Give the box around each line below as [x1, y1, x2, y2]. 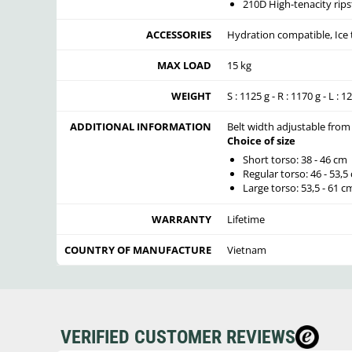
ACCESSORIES [146, 27, 211, 42]
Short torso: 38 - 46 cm [242, 152, 347, 167]
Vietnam [227, 242, 266, 257]
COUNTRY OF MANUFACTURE [64, 242, 211, 257]
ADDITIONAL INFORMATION [70, 119, 211, 134]
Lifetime [227, 211, 265, 226]
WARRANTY [152, 211, 211, 226]
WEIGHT [171, 88, 211, 103]
